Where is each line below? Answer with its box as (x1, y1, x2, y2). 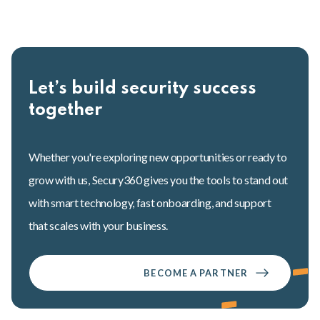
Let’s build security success (29, 80, 256, 98)
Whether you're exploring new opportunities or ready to (29, 150, 287, 164)
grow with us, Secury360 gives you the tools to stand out (29, 173, 289, 186)
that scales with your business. (29, 219, 169, 232)
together (29, 101, 102, 119)
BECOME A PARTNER (144, 267, 248, 279)
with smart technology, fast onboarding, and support (29, 196, 271, 209)
